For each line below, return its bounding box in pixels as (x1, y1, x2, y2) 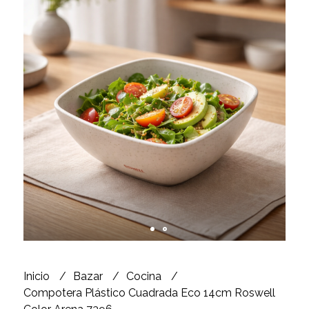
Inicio (23, 269, 52, 283)
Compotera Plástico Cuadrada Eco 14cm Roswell (23, 286, 275, 299)
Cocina (126, 269, 164, 283)
